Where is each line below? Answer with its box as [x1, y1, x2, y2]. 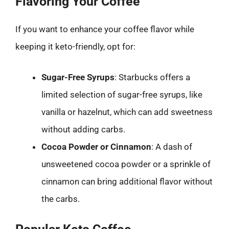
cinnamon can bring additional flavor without [41, 176, 213, 187]
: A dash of [151, 141, 192, 152]
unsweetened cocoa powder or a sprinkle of [41, 158, 211, 169]
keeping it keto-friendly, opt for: [15, 41, 135, 52]
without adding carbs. [41, 124, 125, 134]
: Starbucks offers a [114, 72, 190, 82]
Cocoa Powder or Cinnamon [41, 141, 151, 152]
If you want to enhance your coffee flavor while [15, 24, 194, 34]
